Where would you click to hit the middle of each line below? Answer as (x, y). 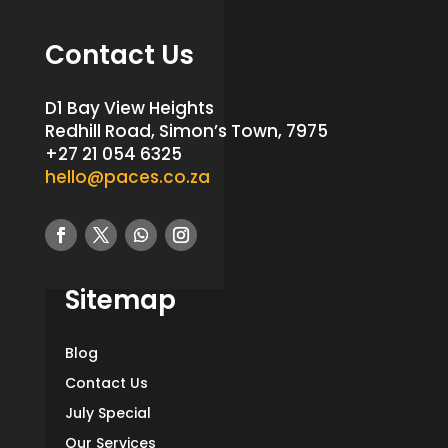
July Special (107, 413)
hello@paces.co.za (127, 177)
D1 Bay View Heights (129, 108)
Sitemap (120, 300)
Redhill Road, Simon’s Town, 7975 (186, 131)
